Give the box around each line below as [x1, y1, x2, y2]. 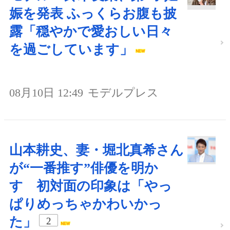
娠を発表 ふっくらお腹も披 [9, 6, 177, 21]
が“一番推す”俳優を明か [9, 160, 158, 176]
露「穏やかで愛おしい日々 [9, 24, 172, 39]
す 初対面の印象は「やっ [9, 178, 172, 194]
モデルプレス [88, 86, 159, 99]
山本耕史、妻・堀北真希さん [9, 142, 184, 158]
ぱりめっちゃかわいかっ [9, 196, 162, 212]
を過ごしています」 [9, 42, 133, 57]
